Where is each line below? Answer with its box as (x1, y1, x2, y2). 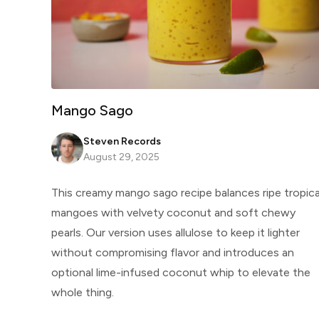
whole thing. (51, 285, 114, 299)
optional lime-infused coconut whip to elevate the (51, 265, 310, 279)
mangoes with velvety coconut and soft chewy (51, 205, 296, 219)
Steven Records (83, 135, 161, 147)
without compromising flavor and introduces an (51, 245, 294, 259)
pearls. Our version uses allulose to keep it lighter (51, 225, 300, 239)
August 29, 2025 (83, 150, 159, 163)
